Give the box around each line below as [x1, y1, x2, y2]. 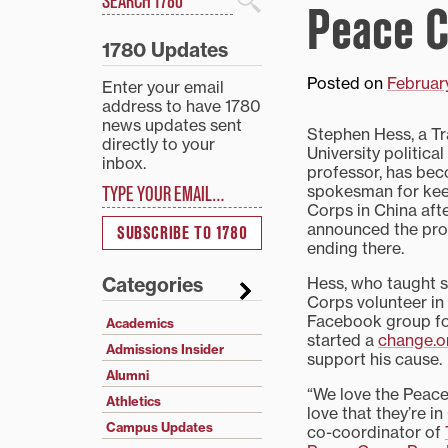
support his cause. [307, 349, 442, 369]
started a [307, 330, 378, 350]
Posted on [307, 73, 387, 93]
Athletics [106, 393, 161, 410]
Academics [106, 315, 174, 332]
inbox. [102, 153, 146, 173]
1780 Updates [102, 38, 228, 62]
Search [102, 10, 168, 34]
